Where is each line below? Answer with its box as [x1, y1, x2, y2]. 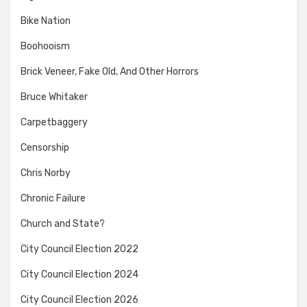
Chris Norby [21, 167, 71, 179]
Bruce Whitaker [21, 90, 88, 103]
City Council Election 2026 [21, 293, 138, 306]
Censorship [21, 141, 69, 153]
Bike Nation [21, 14, 71, 27]
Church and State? [21, 217, 105, 230]
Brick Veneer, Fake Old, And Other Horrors [21, 65, 199, 77]
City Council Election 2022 [21, 243, 138, 255]
